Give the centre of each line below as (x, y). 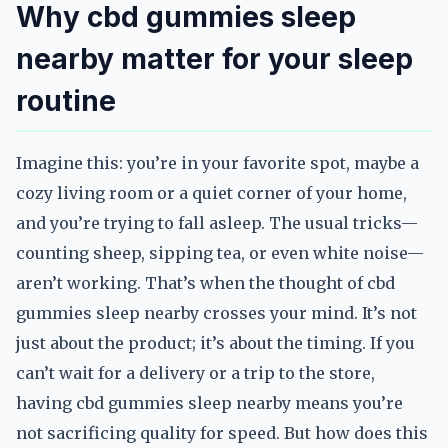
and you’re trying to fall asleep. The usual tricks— (217, 223)
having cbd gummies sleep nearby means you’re (209, 403)
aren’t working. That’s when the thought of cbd (205, 283)
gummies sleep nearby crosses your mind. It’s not (216, 313)
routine (66, 101)
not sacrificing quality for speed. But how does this (222, 433)
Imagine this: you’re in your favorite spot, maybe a (217, 163)
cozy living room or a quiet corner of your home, (211, 193)
